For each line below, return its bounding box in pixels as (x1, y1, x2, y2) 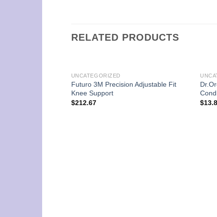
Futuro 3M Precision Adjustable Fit (71, 80, 176, 88)
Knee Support (71, 89, 113, 97)
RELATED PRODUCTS (71, 31, 179, 43)
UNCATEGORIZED (71, 72, 121, 78)
